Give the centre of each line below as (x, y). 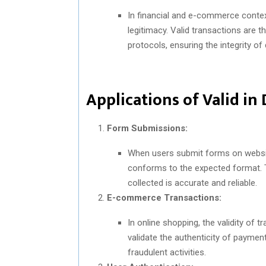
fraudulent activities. (167, 252)
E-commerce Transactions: (164, 197)
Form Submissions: (147, 128)
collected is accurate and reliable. (192, 183)
